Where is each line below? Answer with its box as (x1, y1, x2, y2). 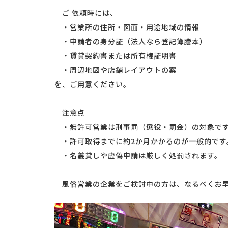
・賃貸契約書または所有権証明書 (54, 50, 177, 61)
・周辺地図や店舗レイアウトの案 (54, 65, 177, 75)
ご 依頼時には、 (54, 8, 118, 18)
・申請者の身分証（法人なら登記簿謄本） (54, 36, 207, 47)
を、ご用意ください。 (54, 79, 131, 90)
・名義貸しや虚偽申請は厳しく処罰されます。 (54, 150, 222, 161)
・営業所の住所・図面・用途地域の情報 (54, 22, 199, 33)
